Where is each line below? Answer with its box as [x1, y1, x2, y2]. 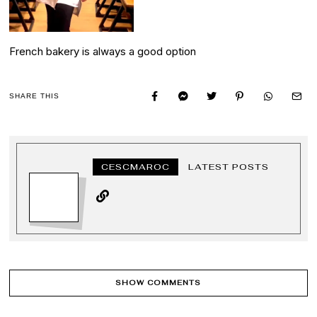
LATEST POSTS [188, 161, 270, 173]
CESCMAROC [101, 161, 171, 173]
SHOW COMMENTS [115, 278, 202, 288]
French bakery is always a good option [9, 44, 197, 58]
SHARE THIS [9, 91, 60, 100]
